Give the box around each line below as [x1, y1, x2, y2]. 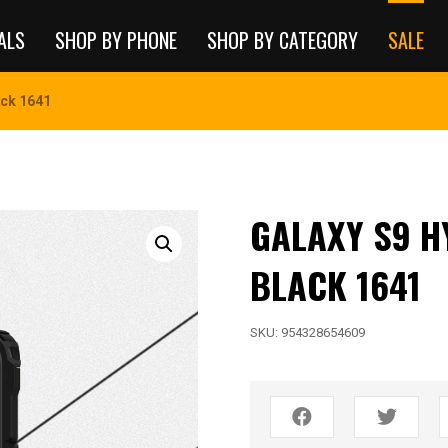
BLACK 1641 [249, 258, 421, 311]
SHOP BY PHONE [55, 25, 177, 55]
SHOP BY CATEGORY [207, 25, 358, 55]
